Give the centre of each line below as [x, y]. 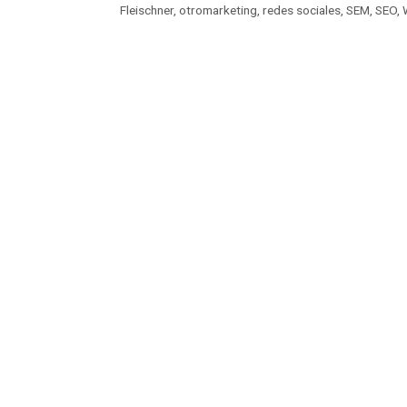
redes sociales [302, 10]
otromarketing [218, 10]
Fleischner [147, 10]
